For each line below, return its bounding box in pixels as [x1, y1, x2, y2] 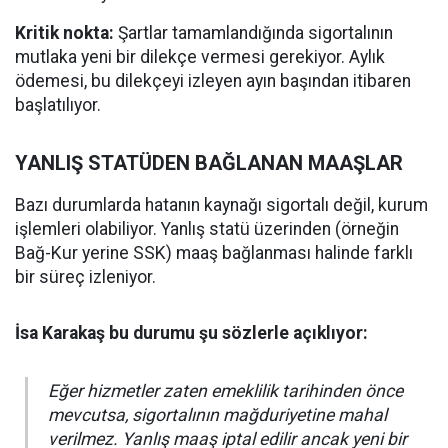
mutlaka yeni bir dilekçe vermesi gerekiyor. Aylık [15, 47, 385, 67]
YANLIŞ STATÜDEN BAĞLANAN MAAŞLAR [15, 151, 403, 175]
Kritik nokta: [15, 23, 114, 43]
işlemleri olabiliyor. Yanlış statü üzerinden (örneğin [15, 219, 399, 239]
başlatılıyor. [15, 95, 101, 115]
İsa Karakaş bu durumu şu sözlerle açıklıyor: [15, 323, 368, 343]
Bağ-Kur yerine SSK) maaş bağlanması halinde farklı [15, 243, 413, 263]
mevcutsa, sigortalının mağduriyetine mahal [48, 405, 387, 425]
